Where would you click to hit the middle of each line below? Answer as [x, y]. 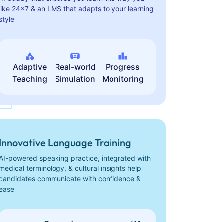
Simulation [75, 79]
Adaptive [30, 67]
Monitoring [123, 79]
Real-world [75, 67]
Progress [123, 67]
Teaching [30, 79]
